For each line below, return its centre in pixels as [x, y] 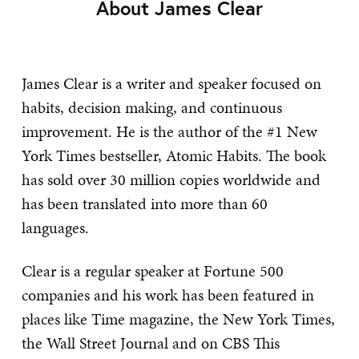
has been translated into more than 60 [145, 203]
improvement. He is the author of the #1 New [169, 131]
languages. [55, 227]
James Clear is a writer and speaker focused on [171, 83]
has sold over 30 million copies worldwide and [171, 179]
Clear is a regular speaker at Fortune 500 [153, 270]
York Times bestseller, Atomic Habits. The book [174, 155]
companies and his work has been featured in [168, 294]
